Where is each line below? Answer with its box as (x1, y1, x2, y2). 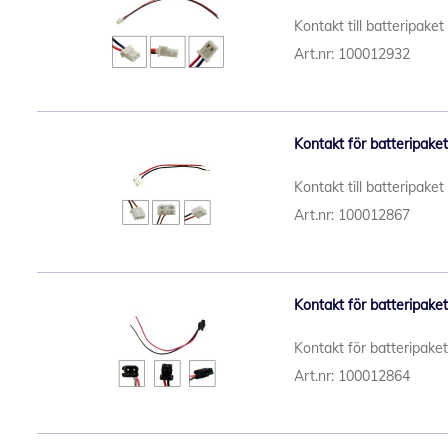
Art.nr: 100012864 (294, 367, 410, 385)
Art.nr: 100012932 (294, 45, 410, 63)
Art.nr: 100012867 (294, 206, 410, 224)
